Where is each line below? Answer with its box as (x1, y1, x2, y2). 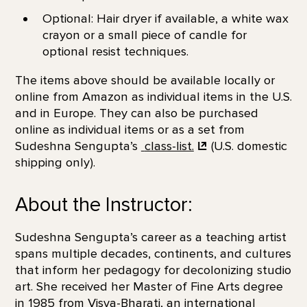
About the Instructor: (14, 192, 193, 217)
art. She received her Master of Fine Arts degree (14, 279, 283, 295)
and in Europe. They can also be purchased (14, 105, 258, 121)
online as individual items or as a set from (14, 121, 245, 137)
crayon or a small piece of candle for (42, 27, 247, 42)
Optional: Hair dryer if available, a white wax (42, 10, 288, 26)
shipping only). (14, 154, 95, 170)
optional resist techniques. (42, 43, 188, 59)
